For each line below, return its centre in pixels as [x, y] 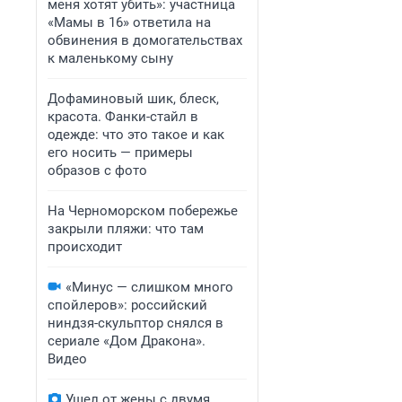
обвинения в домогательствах [145, 40]
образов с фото [97, 170]
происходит [85, 247]
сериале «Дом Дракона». [127, 341]
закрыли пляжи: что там [126, 229]
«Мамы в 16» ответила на [129, 22]
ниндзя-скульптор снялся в [135, 323]
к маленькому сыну [110, 58]
